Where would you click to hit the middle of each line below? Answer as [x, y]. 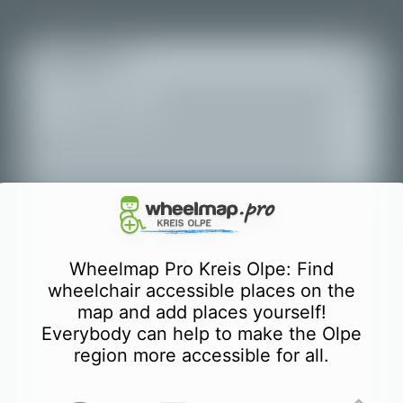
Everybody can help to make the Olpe [201, 333]
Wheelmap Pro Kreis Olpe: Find [201, 269]
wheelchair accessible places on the [201, 290]
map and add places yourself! [201, 312]
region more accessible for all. [201, 355]
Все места [108, 109]
